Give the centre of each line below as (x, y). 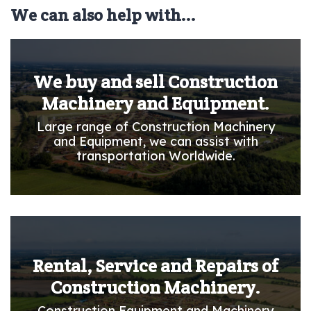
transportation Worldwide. (155, 155)
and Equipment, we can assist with (155, 141)
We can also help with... (103, 15)
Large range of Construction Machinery (155, 126)
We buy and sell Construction (155, 81)
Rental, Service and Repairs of (155, 266)
